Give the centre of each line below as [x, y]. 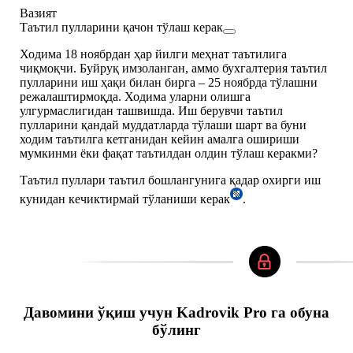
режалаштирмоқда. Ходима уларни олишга [135, 97]
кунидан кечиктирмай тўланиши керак [125, 199]
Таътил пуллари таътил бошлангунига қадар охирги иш [170, 180]
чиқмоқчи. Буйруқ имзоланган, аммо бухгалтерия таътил [173, 69]
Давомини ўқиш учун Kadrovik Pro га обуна [176, 313]
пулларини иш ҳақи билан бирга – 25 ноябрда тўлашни [169, 83]
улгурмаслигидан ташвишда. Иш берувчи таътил [151, 111]
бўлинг [176, 330]
